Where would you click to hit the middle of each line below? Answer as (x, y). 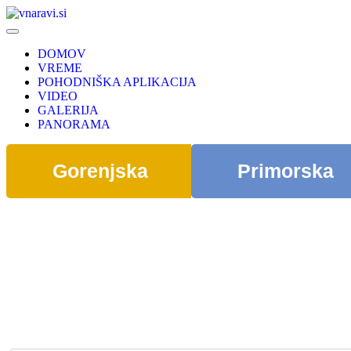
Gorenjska (101, 171)
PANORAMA (74, 124)
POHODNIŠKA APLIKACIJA (117, 82)
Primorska (285, 171)
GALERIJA (68, 110)
